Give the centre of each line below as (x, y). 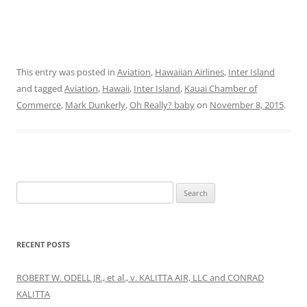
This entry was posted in (67, 72)
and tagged (40, 88)
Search (29, 189)
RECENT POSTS (43, 244)
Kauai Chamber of (221, 88)
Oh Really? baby (162, 105)
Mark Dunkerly (95, 105)
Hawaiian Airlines (189, 72)
